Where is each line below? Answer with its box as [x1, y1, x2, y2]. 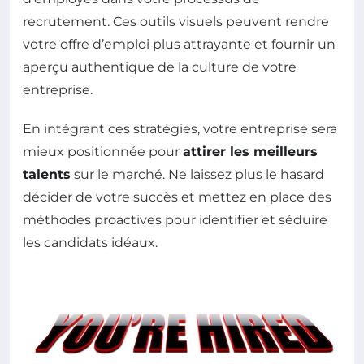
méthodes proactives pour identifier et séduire [23, 212, 327, 227]
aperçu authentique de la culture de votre [23, 59, 297, 75]
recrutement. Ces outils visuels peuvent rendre [23, 14, 329, 29]
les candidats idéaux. [23, 235, 158, 250]
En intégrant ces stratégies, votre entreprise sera [23, 121, 337, 136]
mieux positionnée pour [23, 144, 183, 159]
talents [23, 167, 71, 182]
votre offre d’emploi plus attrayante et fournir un [23, 37, 336, 52]
